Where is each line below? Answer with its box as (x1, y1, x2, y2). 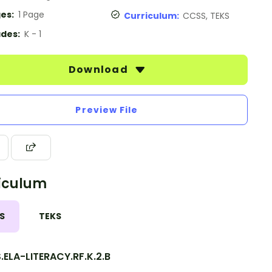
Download (68, 63, 131, 76)
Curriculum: (124, 10, 183, 22)
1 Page (18, 8, 44, 21)
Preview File (75, 104, 138, 116)
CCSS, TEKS (183, 10, 229, 22)
